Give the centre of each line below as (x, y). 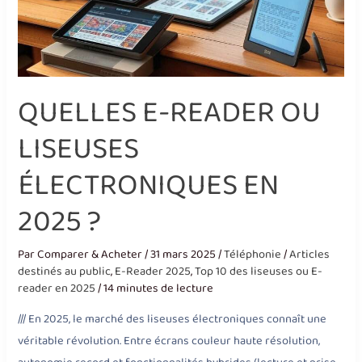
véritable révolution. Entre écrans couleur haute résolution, (169, 341)
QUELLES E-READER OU (170, 113)
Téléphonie (253, 254)
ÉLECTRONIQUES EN (149, 186)
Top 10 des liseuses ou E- (259, 271)
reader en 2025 (57, 288)
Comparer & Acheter (91, 254)
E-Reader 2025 (153, 271)
